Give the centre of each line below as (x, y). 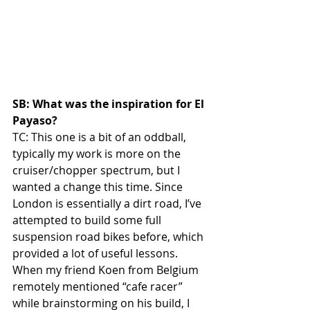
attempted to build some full (88, 220)
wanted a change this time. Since (99, 187)
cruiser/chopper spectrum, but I (98, 171)
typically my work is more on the (98, 154)
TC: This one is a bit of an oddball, (101, 137)
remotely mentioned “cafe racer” (99, 287)
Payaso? (35, 121)
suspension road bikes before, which (109, 237)
